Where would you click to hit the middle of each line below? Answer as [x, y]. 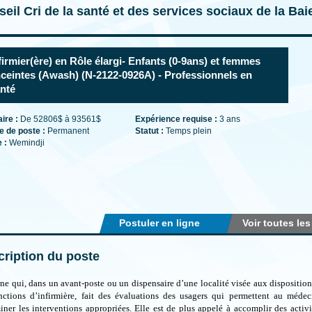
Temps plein [189, 131]
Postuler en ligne [159, 223]
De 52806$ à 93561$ [61, 119]
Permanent [68, 131]
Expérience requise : [177, 119]
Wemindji [27, 143]
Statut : [150, 131]
